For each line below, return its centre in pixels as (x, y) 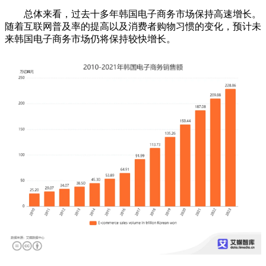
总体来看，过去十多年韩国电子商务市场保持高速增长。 (133, 14)
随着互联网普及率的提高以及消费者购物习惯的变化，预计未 (133, 27)
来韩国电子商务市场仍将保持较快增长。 (90, 39)
